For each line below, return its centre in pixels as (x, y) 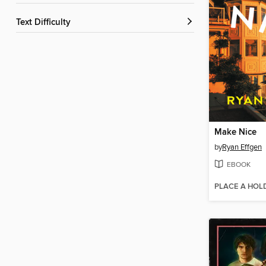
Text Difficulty (45, 23)
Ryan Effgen (242, 148)
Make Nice (235, 133)
